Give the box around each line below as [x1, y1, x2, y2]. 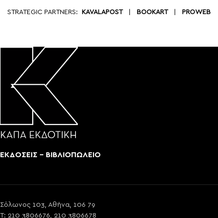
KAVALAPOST [82, 8, 123, 16]
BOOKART [137, 8, 168, 16]
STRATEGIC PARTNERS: [7, 8, 82, 16]
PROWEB [182, 8, 211, 16]
